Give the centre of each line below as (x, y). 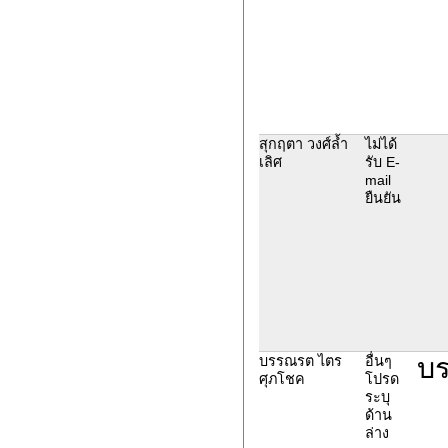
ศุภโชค (281, 378)
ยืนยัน (382, 197)
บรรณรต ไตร (300, 360)
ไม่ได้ (380, 143)
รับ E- (382, 161)
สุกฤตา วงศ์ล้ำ (303, 143)
